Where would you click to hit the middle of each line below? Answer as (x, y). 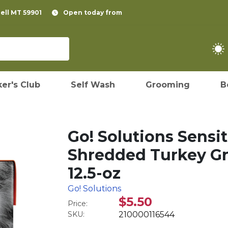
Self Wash (93, 85)
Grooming (168, 85)
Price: (78, 204)
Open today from (93, 12)
